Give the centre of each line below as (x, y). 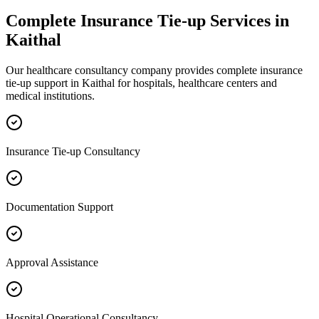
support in (57, 83)
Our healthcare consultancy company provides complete (133, 70)
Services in (247, 20)
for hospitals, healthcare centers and (196, 83)
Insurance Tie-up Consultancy (73, 151)
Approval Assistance (52, 262)
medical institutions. (50, 95)
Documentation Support (59, 206)
